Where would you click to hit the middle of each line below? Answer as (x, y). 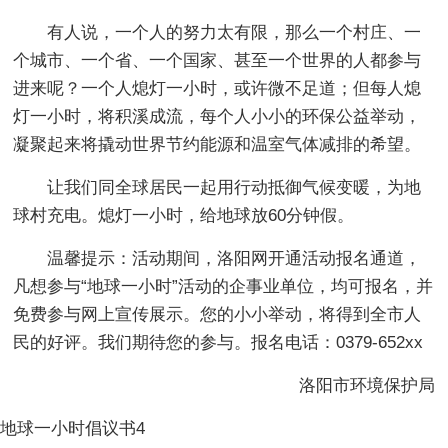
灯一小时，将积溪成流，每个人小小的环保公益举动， (217, 116)
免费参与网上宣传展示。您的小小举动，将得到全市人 (217, 314)
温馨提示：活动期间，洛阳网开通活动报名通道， (234, 258)
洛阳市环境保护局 (349, 385)
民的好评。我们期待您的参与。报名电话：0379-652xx (218, 342)
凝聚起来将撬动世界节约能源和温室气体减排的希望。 (217, 144)
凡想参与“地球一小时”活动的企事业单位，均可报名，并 (223, 286)
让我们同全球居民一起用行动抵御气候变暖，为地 (234, 187)
